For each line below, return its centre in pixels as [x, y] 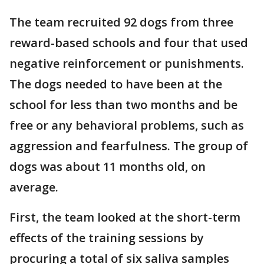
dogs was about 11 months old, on [108, 166]
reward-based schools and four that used [129, 43]
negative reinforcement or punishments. [127, 63]
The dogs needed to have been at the [116, 84]
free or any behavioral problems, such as [127, 125]
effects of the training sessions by [107, 238]
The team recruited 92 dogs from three [121, 22]
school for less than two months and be [123, 105]
